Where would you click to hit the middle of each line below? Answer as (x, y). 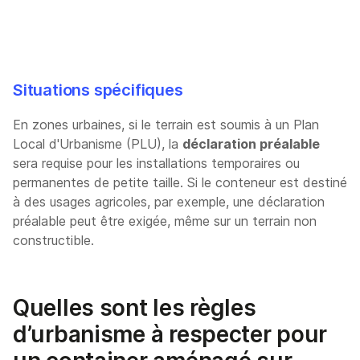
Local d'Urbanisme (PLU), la (98, 143)
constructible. (53, 240)
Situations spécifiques (98, 90)
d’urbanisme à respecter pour (170, 334)
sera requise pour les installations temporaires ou (156, 163)
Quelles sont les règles (135, 307)
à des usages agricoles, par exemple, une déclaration (169, 201)
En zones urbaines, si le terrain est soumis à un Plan (166, 124)
